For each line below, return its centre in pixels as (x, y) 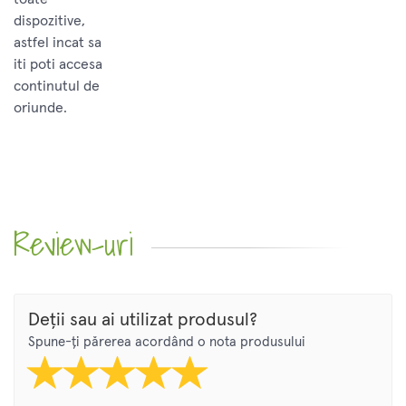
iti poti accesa (58, 65)
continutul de (57, 87)
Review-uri (73, 244)
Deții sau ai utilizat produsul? (143, 320)
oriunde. (40, 108)
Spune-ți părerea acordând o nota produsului (167, 343)
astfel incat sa (58, 43)
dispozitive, (49, 21)
